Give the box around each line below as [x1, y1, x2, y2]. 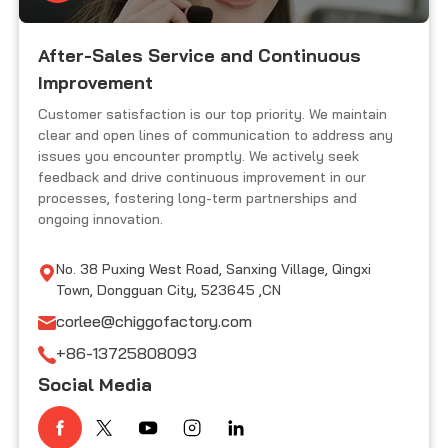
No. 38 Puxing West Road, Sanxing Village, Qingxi [56, 259, 372, 278]
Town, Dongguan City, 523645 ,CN [56, 280, 282, 299]
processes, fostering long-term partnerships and [38, 188, 358, 207]
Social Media [38, 372, 153, 396]
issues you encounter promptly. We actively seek [38, 146, 360, 165]
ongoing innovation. [38, 209, 164, 228]
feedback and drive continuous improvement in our [38, 167, 367, 186]
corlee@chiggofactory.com [56, 310, 253, 331]
